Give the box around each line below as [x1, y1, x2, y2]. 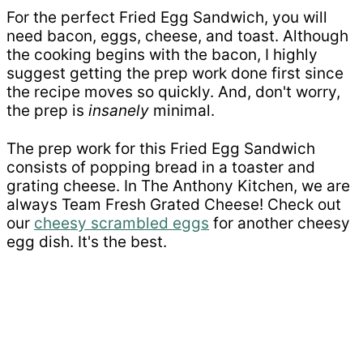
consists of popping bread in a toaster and [6, 157, 315, 177]
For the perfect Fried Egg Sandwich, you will [6, 7, 327, 27]
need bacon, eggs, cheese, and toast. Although [6, 26, 348, 45]
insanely [88, 100, 149, 120]
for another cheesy [209, 213, 350, 233]
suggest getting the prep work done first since [6, 63, 344, 83]
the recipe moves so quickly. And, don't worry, [6, 82, 340, 101]
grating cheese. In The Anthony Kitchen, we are [6, 176, 350, 195]
